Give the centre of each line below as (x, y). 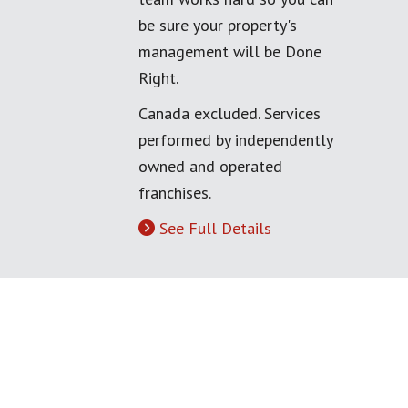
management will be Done (230, 51)
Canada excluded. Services (229, 113)
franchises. (175, 193)
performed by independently (235, 140)
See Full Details (215, 228)
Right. (158, 78)
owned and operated (210, 166)
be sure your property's (218, 25)
